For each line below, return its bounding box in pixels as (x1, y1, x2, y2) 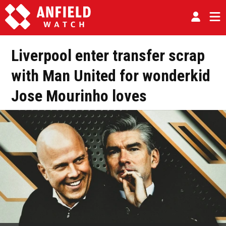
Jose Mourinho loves (11, 86, 147, 105)
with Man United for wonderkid (11, 66, 210, 85)
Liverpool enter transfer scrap (11, 46, 205, 65)
